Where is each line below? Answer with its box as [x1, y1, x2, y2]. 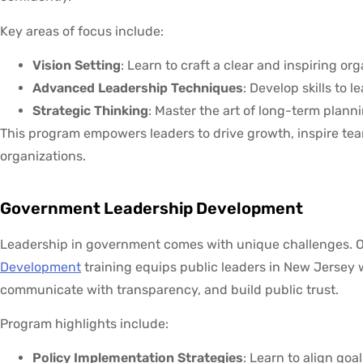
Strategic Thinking [32, 103, 148, 119]
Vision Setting [32, 58, 121, 74]
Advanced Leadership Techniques [32, 80, 243, 96]
